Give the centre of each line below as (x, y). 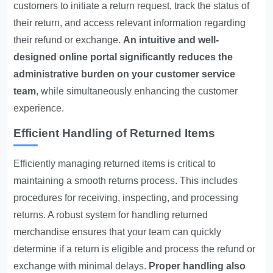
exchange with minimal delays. (81, 266)
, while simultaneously (85, 91)
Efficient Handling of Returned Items (115, 133)
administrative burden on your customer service (125, 74)
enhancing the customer (186, 91)
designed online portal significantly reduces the (123, 57)
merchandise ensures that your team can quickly (118, 232)
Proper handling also (197, 266)
